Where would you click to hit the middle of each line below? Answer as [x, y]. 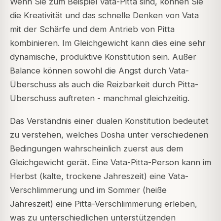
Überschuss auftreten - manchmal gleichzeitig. [100, 98]
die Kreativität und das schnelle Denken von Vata [104, 16]
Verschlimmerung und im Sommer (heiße [88, 190]
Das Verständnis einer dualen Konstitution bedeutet [109, 121]
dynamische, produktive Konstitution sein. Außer [103, 57]
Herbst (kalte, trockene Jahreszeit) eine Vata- [99, 176]
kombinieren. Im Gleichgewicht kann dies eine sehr [108, 43]
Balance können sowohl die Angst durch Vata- [99, 71]
